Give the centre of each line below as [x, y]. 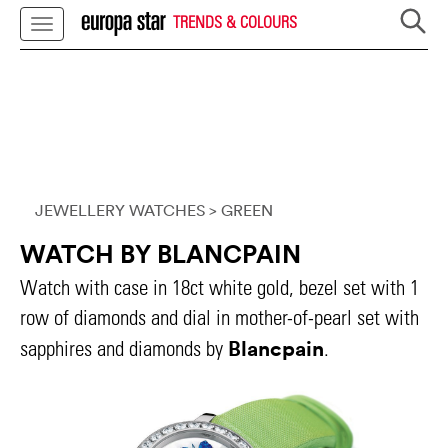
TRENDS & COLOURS [233, 21]
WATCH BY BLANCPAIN [160, 254]
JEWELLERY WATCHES [120, 210]
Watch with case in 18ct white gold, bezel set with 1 [219, 287]
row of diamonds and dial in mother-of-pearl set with [219, 317]
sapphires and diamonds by [124, 348]
